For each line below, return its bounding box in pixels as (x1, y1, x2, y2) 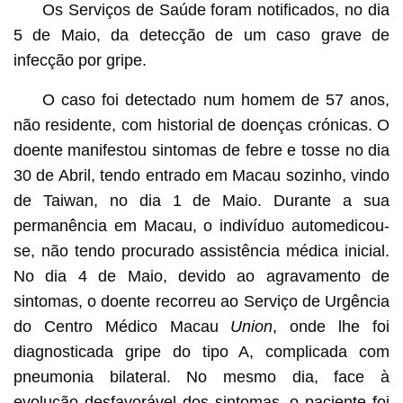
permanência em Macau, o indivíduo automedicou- (13, 216, 390, 235)
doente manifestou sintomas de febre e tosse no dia (13, 140, 390, 159)
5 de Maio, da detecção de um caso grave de (13, 25, 390, 44)
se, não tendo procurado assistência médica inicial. (13, 241, 390, 260)
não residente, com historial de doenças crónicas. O (13, 115, 390, 134)
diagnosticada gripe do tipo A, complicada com (13, 342, 390, 361)
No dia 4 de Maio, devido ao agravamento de (13, 266, 390, 285)
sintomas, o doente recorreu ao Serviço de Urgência (13, 291, 390, 310)
